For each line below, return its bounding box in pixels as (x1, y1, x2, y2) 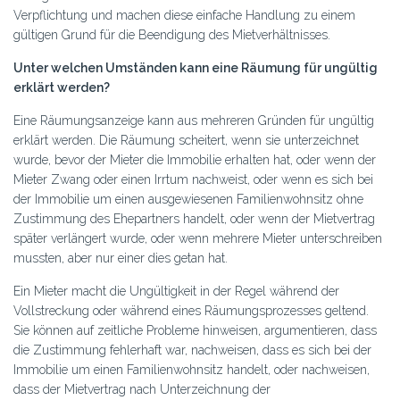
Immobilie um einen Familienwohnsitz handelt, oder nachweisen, (13, 362, 370, 377)
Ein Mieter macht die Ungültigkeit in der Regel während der (13, 284, 339, 298)
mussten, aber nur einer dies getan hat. (13, 251, 228, 265)
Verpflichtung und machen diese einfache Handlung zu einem (13, 8, 355, 22)
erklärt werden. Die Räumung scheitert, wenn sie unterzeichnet (13, 133, 359, 147)
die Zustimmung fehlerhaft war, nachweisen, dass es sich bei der (13, 343, 371, 357)
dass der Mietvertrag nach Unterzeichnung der (13, 382, 271, 396)
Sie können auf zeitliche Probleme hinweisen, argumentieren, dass (13, 323, 377, 337)
